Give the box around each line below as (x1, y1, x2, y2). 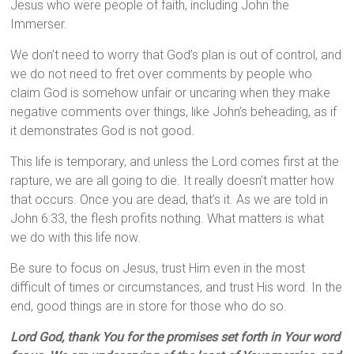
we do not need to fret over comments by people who (10, 66, 313, 82)
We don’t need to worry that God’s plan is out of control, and (10, 47, 342, 63)
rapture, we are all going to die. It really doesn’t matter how (10, 173, 335, 189)
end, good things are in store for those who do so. (10, 299, 288, 314)
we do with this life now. (10, 230, 141, 246)
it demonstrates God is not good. (10, 123, 195, 139)
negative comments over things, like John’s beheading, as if (10, 104, 337, 120)
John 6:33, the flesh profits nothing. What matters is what (10, 211, 325, 227)
